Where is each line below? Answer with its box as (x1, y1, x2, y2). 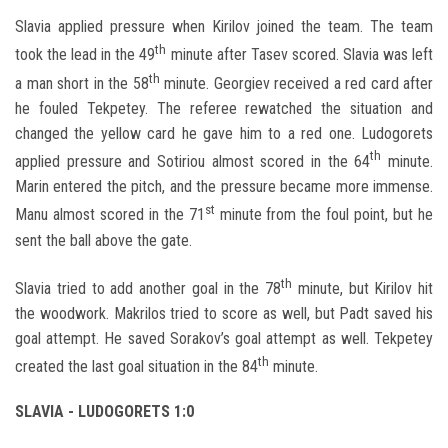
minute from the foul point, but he (214, 205, 434, 225)
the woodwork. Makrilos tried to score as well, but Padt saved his (15, 303, 433, 323)
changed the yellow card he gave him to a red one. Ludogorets (15, 123, 433, 143)
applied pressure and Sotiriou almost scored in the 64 (15, 152, 371, 172)
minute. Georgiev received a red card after (159, 73, 433, 93)
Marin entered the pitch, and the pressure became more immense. (15, 177, 433, 197)
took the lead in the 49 (15, 45, 156, 65)
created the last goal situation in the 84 (15, 357, 258, 377)
